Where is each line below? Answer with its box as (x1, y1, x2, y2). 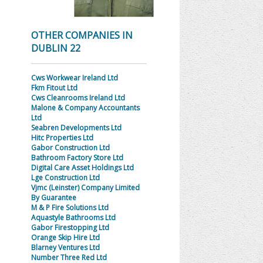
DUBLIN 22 (31, 42, 80, 55)
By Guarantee (31, 193, 76, 203)
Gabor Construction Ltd (31, 143, 110, 153)
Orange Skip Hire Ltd (31, 232, 100, 242)
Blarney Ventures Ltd (31, 242, 100, 252)
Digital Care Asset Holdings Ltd (31, 163, 134, 173)
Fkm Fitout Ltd (31, 83, 77, 93)
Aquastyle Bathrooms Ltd (31, 213, 116, 222)
